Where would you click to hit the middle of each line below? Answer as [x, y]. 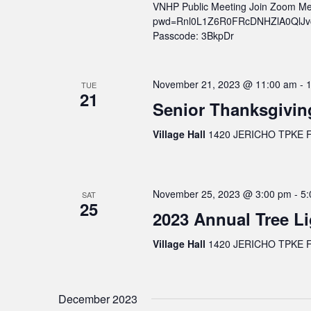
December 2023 [98, 299]
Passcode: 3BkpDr [193, 36]
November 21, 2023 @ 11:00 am [225, 84]
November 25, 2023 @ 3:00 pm [222, 194]
